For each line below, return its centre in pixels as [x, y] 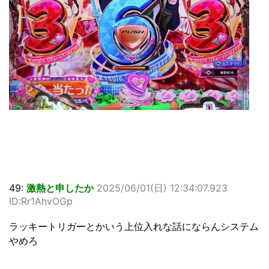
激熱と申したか [60, 188]
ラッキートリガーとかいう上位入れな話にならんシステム [134, 227]
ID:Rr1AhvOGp [41, 201]
